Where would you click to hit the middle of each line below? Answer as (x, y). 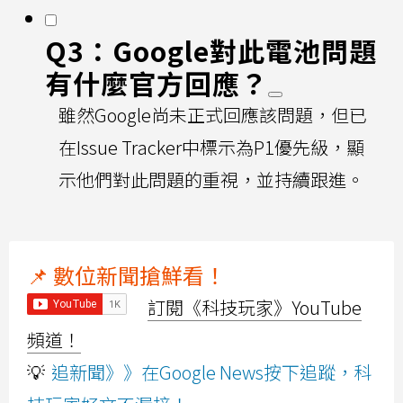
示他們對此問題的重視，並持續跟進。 (211, 179)
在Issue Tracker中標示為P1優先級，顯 (211, 147)
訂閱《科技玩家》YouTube (255, 307)
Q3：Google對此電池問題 (211, 50)
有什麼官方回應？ (157, 82)
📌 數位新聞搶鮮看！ (126, 274)
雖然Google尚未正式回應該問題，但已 (213, 114)
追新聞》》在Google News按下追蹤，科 (211, 372)
